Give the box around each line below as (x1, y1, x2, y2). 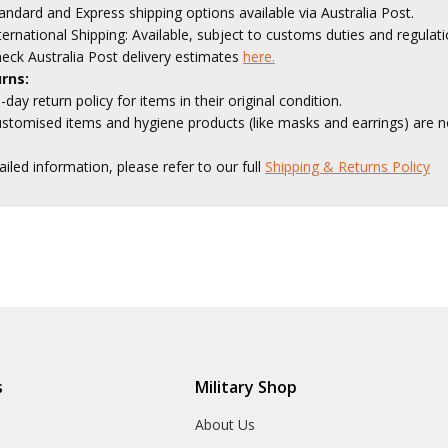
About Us (195, 415, 256, 435)
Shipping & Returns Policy (265, 157, 431, 177)
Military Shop (195, 376, 298, 399)
